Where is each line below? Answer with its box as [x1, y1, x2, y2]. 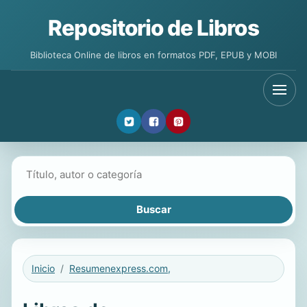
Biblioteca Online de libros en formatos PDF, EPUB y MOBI [30, 49, 277, 60]
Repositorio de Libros [48, 15, 259, 41]
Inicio [32, 262, 55, 274]
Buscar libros [14, 160, 77, 173]
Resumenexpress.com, [69, 262, 171, 274]
